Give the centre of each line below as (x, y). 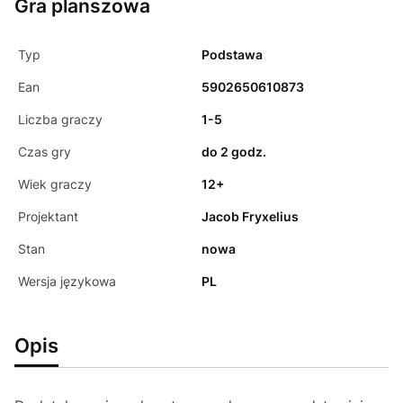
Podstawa (232, 55)
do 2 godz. (234, 152)
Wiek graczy (55, 184)
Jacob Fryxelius (250, 217)
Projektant (48, 217)
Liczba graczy (60, 120)
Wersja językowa (67, 282)
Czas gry (45, 152)
